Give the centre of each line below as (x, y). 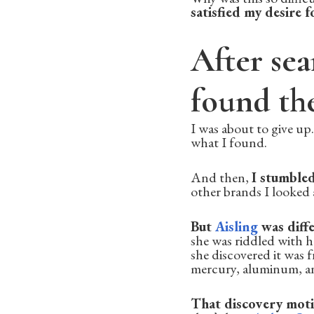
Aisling (237, 226)
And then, (221, 177)
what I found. (229, 142)
